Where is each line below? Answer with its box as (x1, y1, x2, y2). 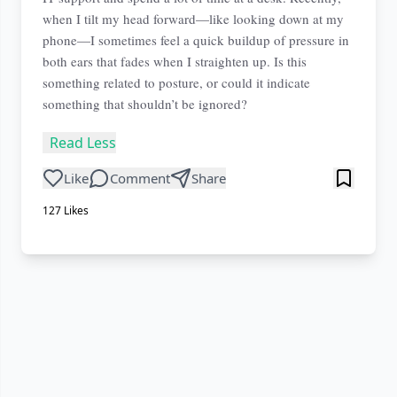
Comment (110, 169, 170, 187)
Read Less (50, 133, 116, 152)
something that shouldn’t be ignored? (43, 95, 247, 113)
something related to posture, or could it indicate (43, 74, 310, 91)
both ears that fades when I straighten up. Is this (43, 52, 307, 70)
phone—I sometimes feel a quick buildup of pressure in (43, 31, 349, 49)
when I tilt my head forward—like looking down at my (43, 10, 344, 27)
